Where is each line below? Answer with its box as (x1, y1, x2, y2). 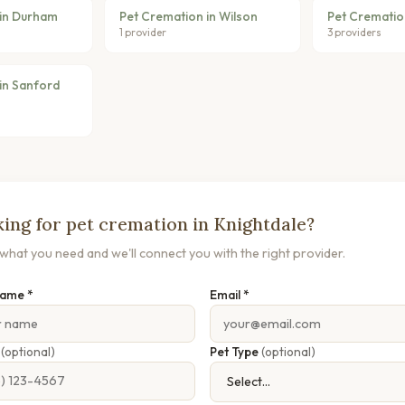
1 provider (119, 24, 167, 39)
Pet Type (210, 344, 261, 361)
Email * (210, 286, 250, 303)
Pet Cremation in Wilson (119, 7, 259, 24)
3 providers (326, 24, 381, 39)
